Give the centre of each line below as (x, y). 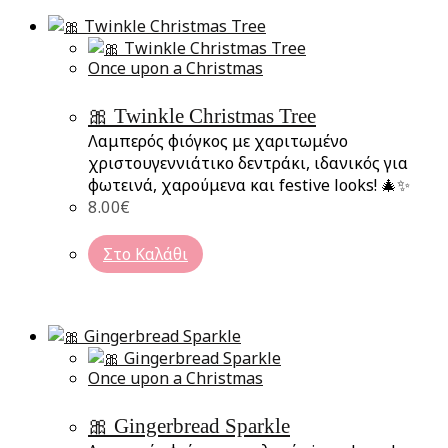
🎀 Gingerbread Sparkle (189, 425)
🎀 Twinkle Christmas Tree (202, 115)
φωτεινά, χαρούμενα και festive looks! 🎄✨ (249, 184)
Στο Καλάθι (145, 253)
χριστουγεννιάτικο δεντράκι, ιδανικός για (248, 162)
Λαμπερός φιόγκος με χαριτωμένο (218, 140)
